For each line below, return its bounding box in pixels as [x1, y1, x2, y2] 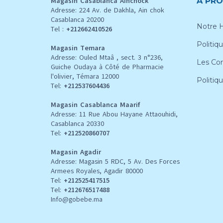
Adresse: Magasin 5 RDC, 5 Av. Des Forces [51, 156, 180, 166]
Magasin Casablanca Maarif [51, 100, 140, 110]
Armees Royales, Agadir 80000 [51, 166, 143, 176]
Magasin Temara [51, 43, 105, 53]
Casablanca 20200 [51, 14, 104, 24]
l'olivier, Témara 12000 [51, 71, 119, 81]
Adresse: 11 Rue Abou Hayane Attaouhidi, [51, 109, 178, 119]
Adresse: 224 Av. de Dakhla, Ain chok [51, 5, 164, 15]
